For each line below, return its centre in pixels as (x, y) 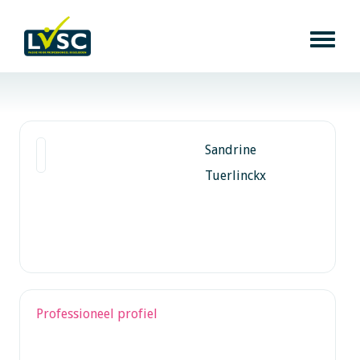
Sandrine (230, 149)
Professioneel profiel (96, 313)
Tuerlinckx (235, 175)
